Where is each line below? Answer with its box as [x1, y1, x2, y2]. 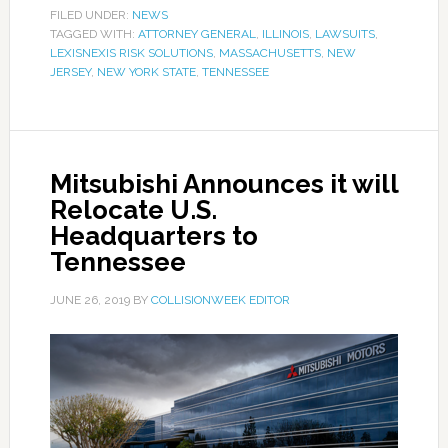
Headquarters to [49, 221, 258, 251]
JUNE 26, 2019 [49, 293, 130, 307]
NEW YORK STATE [96, 65, 196, 79]
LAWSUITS [314, 27, 375, 41]
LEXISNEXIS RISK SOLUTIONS [49, 46, 213, 60]
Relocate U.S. [49, 195, 217, 225]
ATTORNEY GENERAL [137, 27, 256, 41]
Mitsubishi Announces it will [49, 169, 398, 199]
